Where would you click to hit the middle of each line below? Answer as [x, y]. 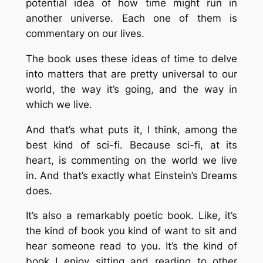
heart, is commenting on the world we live [131, 160]
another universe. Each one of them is [131, 18]
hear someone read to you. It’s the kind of [131, 246]
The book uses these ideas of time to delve [131, 58]
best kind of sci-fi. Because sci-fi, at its [131, 145]
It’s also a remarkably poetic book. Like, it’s [131, 216]
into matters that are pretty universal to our [131, 74]
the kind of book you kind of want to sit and [131, 231]
